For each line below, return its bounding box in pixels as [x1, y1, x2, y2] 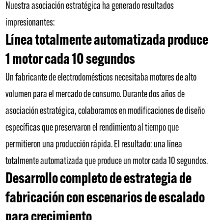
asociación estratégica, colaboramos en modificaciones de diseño [5, 106, 205, 116]
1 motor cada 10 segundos [5, 52, 136, 68]
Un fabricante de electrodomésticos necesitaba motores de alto [5, 73, 197, 83]
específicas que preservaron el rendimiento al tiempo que [5, 123, 179, 133]
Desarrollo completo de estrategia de [5, 171, 192, 187]
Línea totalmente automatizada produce [5, 33, 209, 49]
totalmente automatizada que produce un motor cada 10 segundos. [5, 156, 208, 166]
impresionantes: [5, 18, 55, 28]
